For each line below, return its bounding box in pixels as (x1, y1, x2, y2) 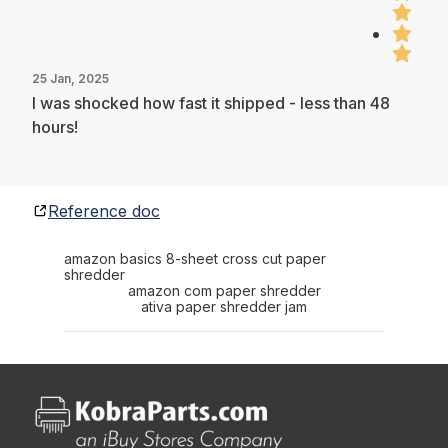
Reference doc (48, 200, 160, 221)
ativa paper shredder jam (141, 297, 307, 315)
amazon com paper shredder (127, 281, 321, 299)
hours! (32, 116, 78, 137)
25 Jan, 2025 (32, 70, 109, 86)
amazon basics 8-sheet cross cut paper (64, 249, 326, 267)
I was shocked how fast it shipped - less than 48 (32, 92, 390, 113)
